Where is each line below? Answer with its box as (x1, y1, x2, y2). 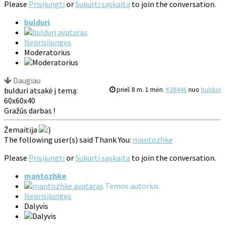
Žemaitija (4, 125, 39, 135)
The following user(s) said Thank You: (4, 135, 133, 145)
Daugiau (12, 75, 41, 86)
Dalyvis (24, 201, 48, 211)
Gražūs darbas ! (4, 105, 55, 116)
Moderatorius (24, 47, 70, 58)
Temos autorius (105, 181, 159, 191)
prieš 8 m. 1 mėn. (117, 85, 164, 94)
